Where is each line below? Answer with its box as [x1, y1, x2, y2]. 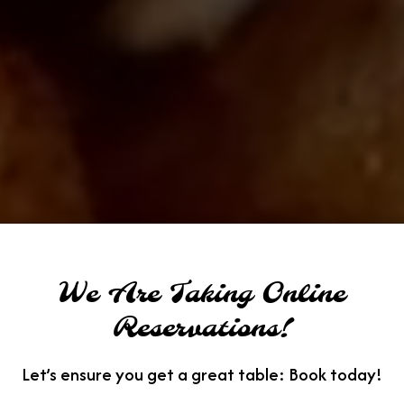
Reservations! [112, 311, 292, 345]
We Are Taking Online [59, 277, 345, 311]
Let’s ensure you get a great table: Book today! [22, 361, 382, 387]
